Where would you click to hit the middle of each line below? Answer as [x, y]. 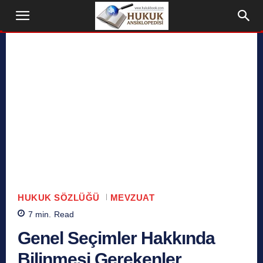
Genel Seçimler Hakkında [116, 238]
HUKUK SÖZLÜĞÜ [59, 197]
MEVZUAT [132, 197]
